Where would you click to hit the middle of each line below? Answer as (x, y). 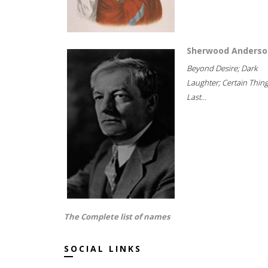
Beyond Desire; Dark (222, 68)
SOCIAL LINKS (103, 249)
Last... (197, 97)
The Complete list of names (117, 217)
